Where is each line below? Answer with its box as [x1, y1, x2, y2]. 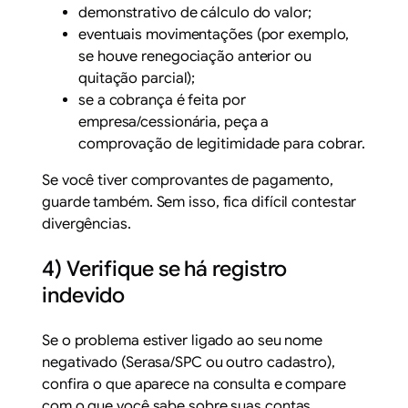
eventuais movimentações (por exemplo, [78, 25, 350, 44]
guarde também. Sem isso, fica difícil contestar [42, 192, 357, 211]
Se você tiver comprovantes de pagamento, [42, 170, 334, 189]
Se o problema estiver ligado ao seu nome [42, 331, 323, 351]
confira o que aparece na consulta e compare [42, 375, 346, 394]
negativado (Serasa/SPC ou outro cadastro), [42, 353, 335, 372]
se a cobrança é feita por [78, 90, 246, 109]
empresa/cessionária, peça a [78, 112, 270, 131]
